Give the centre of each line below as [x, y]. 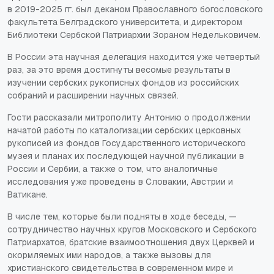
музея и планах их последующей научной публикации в [126, 156]
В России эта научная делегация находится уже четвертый [134, 57]
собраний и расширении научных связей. [93, 95]
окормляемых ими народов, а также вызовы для [109, 255]
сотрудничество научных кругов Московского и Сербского [132, 229]
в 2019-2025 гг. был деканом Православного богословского [135, 9]
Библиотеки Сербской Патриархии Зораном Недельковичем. [134, 35]
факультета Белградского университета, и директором [125, 22]
